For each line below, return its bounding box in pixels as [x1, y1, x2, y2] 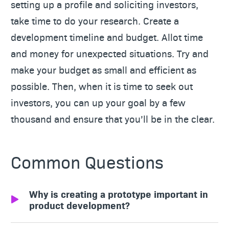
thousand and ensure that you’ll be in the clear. [11, 112, 215, 125]
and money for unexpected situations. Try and [11, 47, 209, 60]
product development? [29, 198, 130, 212]
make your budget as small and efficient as [11, 63, 196, 76]
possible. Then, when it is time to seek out [11, 79, 193, 93]
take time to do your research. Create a [11, 14, 179, 27]
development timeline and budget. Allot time [11, 30, 203, 43]
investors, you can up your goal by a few [11, 96, 186, 109]
